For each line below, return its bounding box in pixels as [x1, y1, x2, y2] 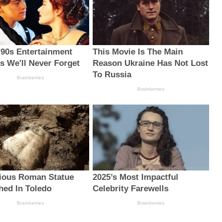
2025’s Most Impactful [92, 172, 178, 182]
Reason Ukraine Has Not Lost [92, 58, 208, 68]
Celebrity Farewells [92, 183, 168, 193]
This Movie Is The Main [92, 47, 183, 57]
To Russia [92, 70, 131, 80]
